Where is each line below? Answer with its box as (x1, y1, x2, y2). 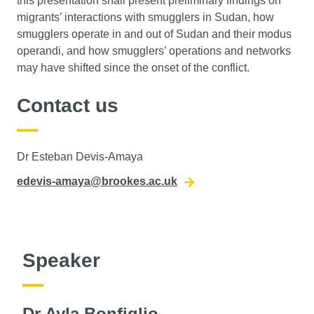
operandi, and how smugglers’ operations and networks (17, 44, 291, 57)
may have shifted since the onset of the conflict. (17, 61, 250, 74)
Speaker (22, 249, 100, 271)
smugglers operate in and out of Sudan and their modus (17, 27, 292, 40)
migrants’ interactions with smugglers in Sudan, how (17, 11, 274, 23)
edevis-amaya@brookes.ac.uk (17, 175, 177, 187)
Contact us (17, 94, 118, 116)
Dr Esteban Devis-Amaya (17, 150, 143, 163)
